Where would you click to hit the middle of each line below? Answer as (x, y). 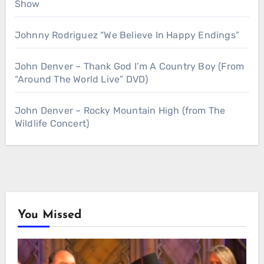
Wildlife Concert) (52, 124)
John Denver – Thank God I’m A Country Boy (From (129, 67)
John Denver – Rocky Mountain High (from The (120, 111)
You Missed (49, 215)
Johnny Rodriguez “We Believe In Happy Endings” (127, 35)
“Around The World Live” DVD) (81, 80)
